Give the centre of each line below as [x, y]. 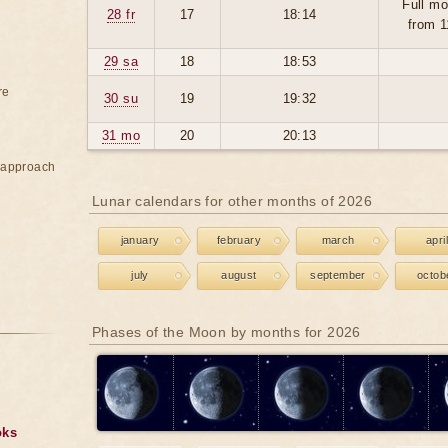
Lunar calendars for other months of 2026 [232, 201]
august [239, 275]
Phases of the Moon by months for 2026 [226, 332]
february [239, 240]
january [140, 240]
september [338, 275]
